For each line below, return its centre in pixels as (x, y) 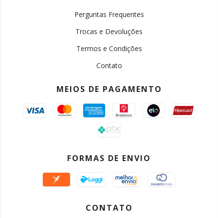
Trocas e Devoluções (109, 31)
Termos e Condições (109, 48)
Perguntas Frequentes (109, 14)
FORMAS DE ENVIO (109, 158)
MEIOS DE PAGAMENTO (109, 89)
